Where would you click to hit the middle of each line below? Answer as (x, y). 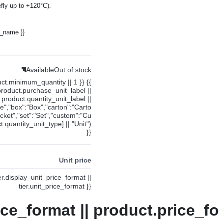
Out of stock (72, 69)
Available (40, 69)
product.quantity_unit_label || (46, 98)
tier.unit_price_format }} (55, 186)
